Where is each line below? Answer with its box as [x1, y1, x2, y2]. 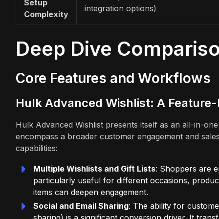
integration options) [85, 3, 156, 13]
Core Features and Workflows [16, 69, 211, 87]
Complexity [24, 9, 68, 19]
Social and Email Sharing [33, 200, 129, 211]
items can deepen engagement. [33, 187, 148, 197]
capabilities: [16, 143, 58, 153]
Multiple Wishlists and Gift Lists [33, 163, 155, 174]
